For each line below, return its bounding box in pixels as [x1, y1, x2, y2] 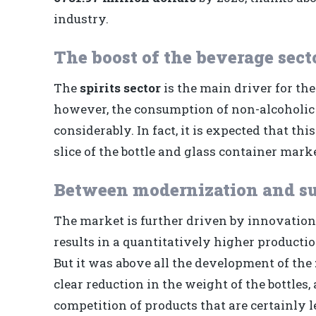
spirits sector [80, 80, 161, 97]
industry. [54, 11, 109, 28]
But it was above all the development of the [54, 255, 315, 272]
